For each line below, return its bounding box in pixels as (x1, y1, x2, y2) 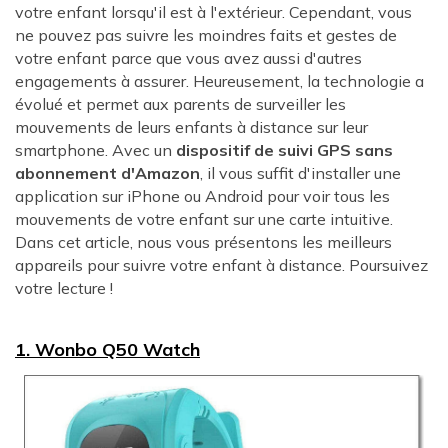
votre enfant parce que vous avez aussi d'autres (15, 47, 362, 68)
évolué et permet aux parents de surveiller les (15, 93, 346, 114)
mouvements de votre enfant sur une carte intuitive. (15, 208, 393, 229)
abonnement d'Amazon (15, 162, 200, 183)
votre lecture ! (15, 277, 113, 298)
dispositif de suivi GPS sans (176, 139, 393, 160)
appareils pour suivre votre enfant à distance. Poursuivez (15, 254, 428, 275)
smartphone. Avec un (15, 139, 172, 160)
